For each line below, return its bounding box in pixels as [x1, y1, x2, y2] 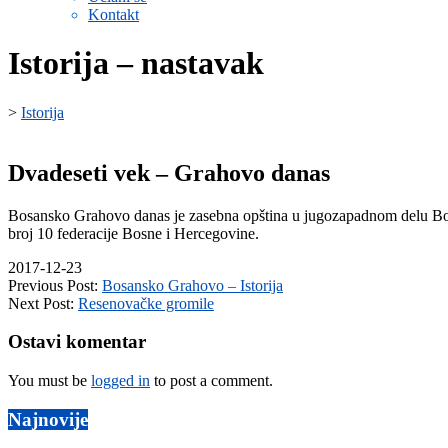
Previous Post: [8, 276, 102, 294]
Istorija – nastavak [8, 45, 264, 82]
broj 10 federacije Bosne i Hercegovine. [8, 224, 259, 242]
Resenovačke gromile [78, 294, 214, 312]
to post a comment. [150, 371, 273, 389]
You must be [8, 371, 91, 389]
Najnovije [8, 408, 88, 430]
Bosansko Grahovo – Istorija [102, 276, 283, 294]
